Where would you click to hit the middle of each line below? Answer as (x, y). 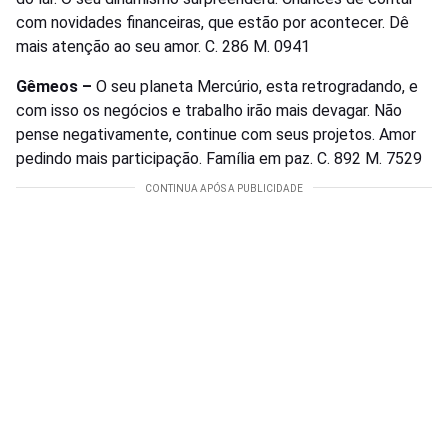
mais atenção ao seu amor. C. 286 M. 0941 (163, 47)
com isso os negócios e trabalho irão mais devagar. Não (209, 111)
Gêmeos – (56, 87)
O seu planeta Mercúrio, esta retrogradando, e (257, 87)
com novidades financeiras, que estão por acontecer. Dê (212, 23)
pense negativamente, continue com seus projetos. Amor (216, 135)
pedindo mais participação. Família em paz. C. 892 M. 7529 (219, 159)
